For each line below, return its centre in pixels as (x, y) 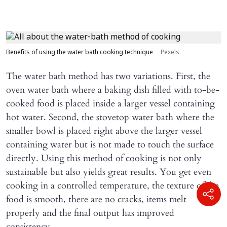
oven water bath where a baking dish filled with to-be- (113, 90)
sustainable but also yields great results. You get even (109, 172)
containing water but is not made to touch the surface (110, 145)
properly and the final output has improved (90, 213)
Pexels (170, 53)
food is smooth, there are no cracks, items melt (96, 200)
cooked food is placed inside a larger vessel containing (110, 104)
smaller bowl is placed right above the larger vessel (104, 131)
